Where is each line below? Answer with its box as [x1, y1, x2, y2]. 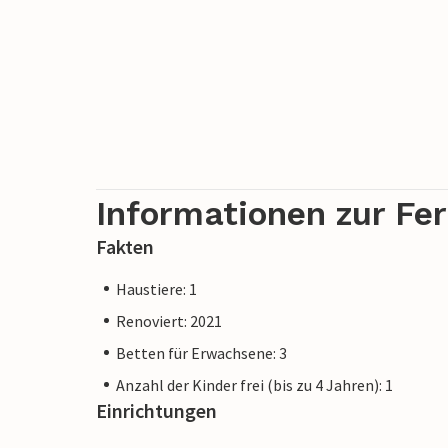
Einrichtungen [96, 397, 217, 423]
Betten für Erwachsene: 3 [116, 342, 287, 363]
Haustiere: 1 [116, 278, 197, 299]
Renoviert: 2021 [116, 310, 222, 331]
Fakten [96, 233, 154, 259]
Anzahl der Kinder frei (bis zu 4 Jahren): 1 [116, 374, 393, 395]
